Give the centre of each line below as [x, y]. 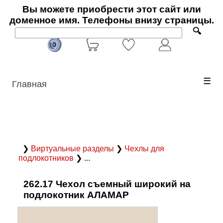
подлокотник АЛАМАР [76, 195]
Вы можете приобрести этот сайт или [111, 9]
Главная [30, 84]
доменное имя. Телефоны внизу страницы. [111, 20]
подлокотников [47, 158]
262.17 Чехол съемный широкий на [107, 184]
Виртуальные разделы [73, 148]
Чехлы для [144, 148]
